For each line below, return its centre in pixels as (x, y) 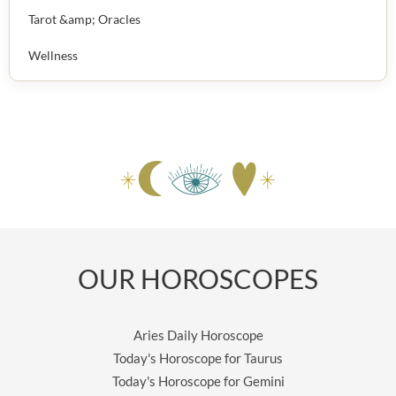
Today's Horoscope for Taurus (198, 358)
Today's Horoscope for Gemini (198, 381)
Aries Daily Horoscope (198, 335)
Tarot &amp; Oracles (84, 19)
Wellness (53, 55)
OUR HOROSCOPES (198, 278)
